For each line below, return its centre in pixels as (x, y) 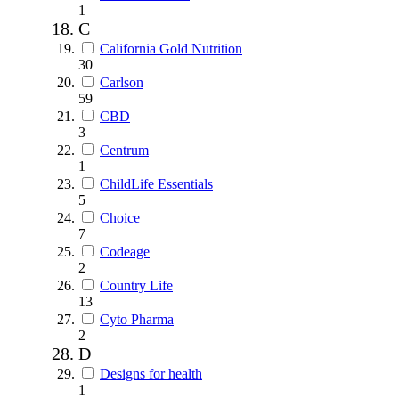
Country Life (136, 285)
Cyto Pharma (137, 319)
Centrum (124, 150)
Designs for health (151, 373)
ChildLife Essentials (156, 183)
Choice (120, 217)
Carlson (122, 82)
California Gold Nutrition (171, 48)
